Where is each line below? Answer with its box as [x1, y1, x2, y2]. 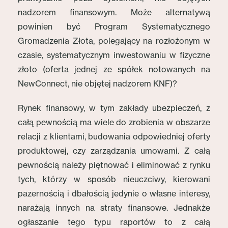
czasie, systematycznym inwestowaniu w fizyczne [18, 50, 210, 60]
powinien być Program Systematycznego [18, 21, 210, 32]
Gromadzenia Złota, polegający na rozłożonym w [18, 36, 210, 46]
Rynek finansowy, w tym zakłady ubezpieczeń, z [18, 103, 210, 113]
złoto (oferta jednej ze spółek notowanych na [18, 64, 210, 74]
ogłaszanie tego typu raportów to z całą [18, 217, 210, 227]
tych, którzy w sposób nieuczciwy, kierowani [18, 174, 210, 184]
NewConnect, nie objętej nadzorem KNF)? [18, 78, 177, 89]
